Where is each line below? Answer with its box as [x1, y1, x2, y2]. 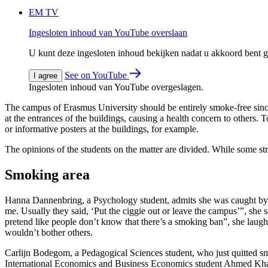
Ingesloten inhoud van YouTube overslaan [29, 27, 187, 38]
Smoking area [5, 166, 90, 182]
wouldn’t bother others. [5, 227, 93, 237]
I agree [33, 71, 57, 80]
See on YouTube [65, 69, 129, 80]
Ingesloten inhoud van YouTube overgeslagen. [29, 81, 203, 92]
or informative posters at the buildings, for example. [5, 123, 199, 134]
